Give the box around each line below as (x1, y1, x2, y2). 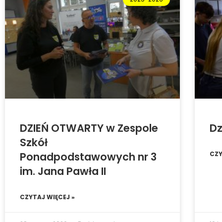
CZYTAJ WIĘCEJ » (20, 193, 75, 202)
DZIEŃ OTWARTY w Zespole (20, 121, 158, 136)
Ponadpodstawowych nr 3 (20, 150, 157, 165)
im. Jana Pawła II (20, 164, 106, 179)
